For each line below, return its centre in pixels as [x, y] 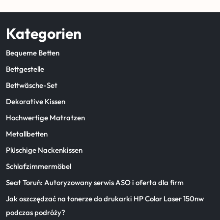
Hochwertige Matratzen [45, 118]
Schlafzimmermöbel [39, 166]
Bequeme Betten [33, 53]
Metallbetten [27, 134]
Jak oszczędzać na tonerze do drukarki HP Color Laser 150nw [105, 199]
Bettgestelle [25, 69]
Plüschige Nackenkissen [44, 150]
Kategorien [44, 33]
